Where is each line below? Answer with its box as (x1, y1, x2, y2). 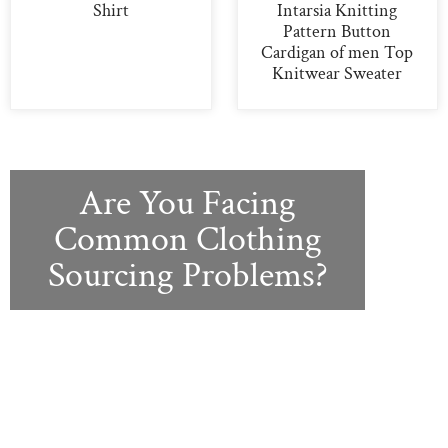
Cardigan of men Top (261, 40, 414, 64)
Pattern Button (283, 19, 392, 43)
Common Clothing (53, 215, 322, 263)
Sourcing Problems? (47, 251, 328, 299)
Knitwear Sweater (272, 61, 403, 85)
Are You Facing (79, 179, 297, 227)
